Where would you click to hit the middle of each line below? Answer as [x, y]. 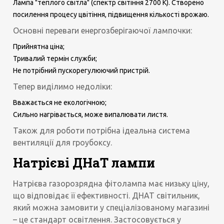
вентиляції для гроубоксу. [63, 142]
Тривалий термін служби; [55, 58]
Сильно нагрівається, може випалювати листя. [91, 114]
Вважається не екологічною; [60, 102]
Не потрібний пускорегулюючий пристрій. [82, 70]
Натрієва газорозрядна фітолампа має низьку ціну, [111, 183]
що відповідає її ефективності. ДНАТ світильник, [107, 195]
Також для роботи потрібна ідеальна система [102, 130]
